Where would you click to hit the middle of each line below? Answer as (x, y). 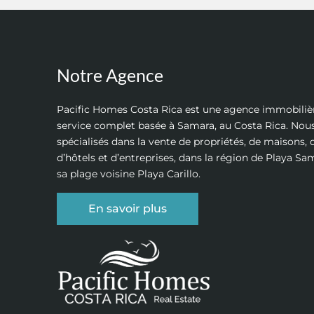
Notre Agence (110, 75)
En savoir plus (127, 208)
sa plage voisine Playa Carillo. (128, 173)
